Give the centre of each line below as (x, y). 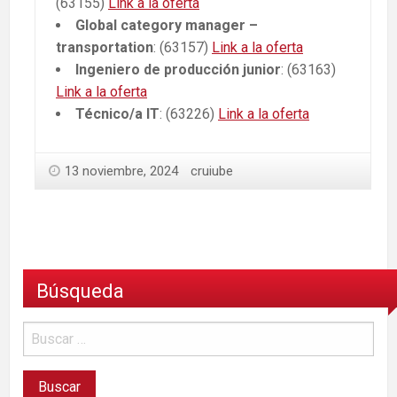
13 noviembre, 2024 (121, 171)
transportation (105, 48)
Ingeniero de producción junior (178, 70)
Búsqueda (80, 291)
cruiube (212, 171)
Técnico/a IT (117, 114)
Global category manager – (167, 26)
